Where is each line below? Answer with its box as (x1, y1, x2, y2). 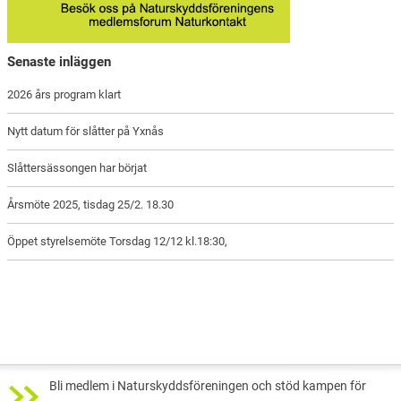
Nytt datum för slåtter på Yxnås (7, 124, 165, 138)
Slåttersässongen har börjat (7, 160, 148, 175)
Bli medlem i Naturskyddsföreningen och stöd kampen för (49, 378, 366, 394)
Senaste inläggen (7, 54, 112, 71)
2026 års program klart (7, 87, 122, 101)
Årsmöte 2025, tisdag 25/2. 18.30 (7, 197, 175, 211)
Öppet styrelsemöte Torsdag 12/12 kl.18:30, (7, 234, 228, 248)
